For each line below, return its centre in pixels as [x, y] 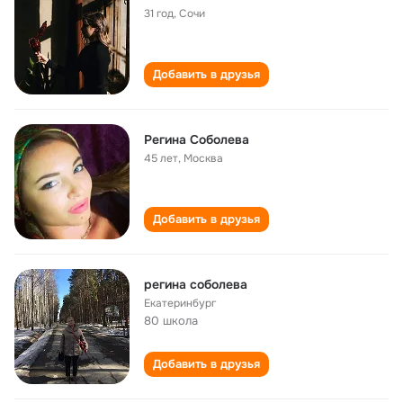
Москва [203, 158]
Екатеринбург [180, 303]
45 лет [161, 158]
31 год [159, 13]
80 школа [171, 321]
